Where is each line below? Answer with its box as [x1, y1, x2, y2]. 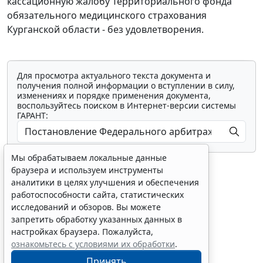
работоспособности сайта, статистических [11, 189, 184, 200]
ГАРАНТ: [17, 110, 48, 122]
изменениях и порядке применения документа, [17, 90, 211, 102]
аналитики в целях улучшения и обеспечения [11, 177, 199, 188]
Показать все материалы [76, 204, 201, 218]
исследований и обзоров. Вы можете [11, 201, 161, 213]
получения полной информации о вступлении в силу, [17, 80, 235, 92]
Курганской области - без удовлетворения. [7, 23, 204, 36]
